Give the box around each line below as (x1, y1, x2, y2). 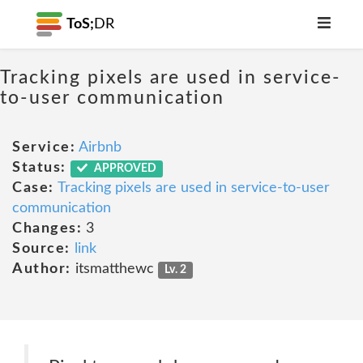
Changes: (12, 221, 82, 236)
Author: (12, 262, 71, 276)
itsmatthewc (70, 262, 158, 276)
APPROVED (92, 163, 157, 174)
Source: (12, 241, 70, 256)
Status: (12, 160, 66, 175)
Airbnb (79, 140, 122, 155)
